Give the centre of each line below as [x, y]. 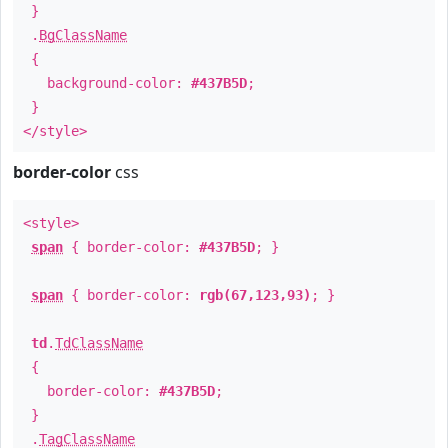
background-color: [107, 83]
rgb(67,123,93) [255, 295]
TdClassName [99, 343]
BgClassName [83, 35]
